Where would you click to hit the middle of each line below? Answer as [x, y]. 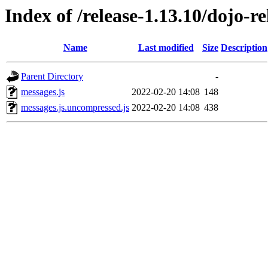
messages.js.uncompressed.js [75, 108]
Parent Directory [52, 77]
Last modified [166, 48]
